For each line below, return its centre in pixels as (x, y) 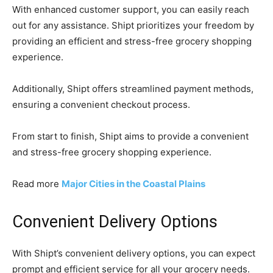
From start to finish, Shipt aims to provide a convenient (130, 136)
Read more (37, 184)
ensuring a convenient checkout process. (101, 105)
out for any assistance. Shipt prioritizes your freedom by (133, 26)
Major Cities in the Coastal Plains (133, 184)
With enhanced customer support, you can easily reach (131, 10)
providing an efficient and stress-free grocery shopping (132, 41)
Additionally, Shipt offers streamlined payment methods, (133, 89)
